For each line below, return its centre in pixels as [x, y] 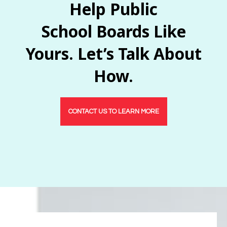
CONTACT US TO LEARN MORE [113, 111]
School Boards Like [113, 31]
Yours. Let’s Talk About [113, 53]
